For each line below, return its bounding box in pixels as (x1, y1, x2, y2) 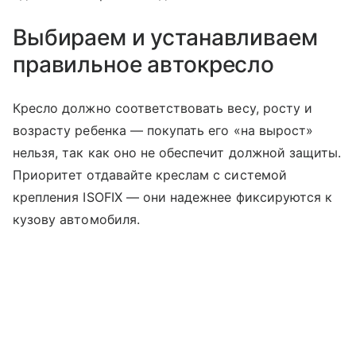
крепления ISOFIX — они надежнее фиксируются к (13, 189, 333, 206)
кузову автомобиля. (13, 211, 140, 228)
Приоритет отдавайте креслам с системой (13, 167, 287, 184)
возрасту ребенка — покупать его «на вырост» (13, 122, 314, 139)
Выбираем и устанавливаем (13, 24, 318, 52)
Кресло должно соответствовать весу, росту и (13, 100, 313, 117)
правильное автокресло (13, 51, 275, 79)
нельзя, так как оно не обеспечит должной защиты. (13, 145, 342, 161)
